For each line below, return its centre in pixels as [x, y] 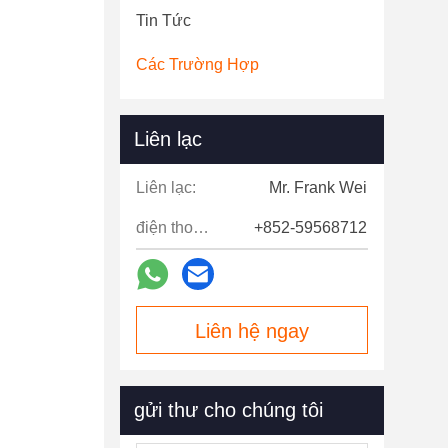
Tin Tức [163, 20]
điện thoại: [201, 227]
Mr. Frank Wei [318, 187]
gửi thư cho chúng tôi [228, 410]
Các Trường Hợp [197, 64]
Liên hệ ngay [252, 331]
